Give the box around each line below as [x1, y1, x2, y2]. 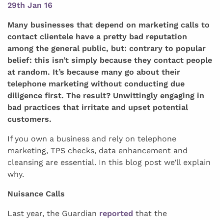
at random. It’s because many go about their [7, 67, 180, 77]
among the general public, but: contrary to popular [7, 43, 206, 53]
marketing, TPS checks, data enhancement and [7, 145, 188, 155]
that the [133, 208, 167, 218]
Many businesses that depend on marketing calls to [7, 20, 210, 29]
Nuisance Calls [7, 189, 65, 198]
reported [99, 208, 133, 218]
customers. [7, 114, 52, 124]
